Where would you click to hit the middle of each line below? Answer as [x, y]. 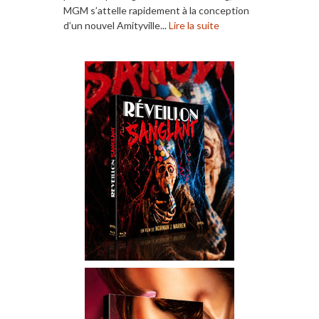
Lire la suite [194, 25]
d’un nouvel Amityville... [116, 25]
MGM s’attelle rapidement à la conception [156, 10]
